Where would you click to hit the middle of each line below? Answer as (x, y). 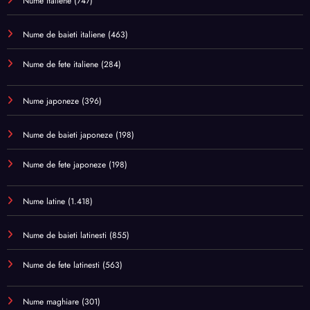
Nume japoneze (51, 101)
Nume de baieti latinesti (65, 236)
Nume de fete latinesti (61, 265)
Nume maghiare (51, 302)
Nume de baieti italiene (64, 35)
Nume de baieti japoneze (68, 135)
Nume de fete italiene (61, 65)
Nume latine (44, 202)
